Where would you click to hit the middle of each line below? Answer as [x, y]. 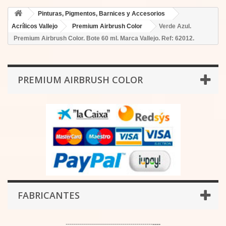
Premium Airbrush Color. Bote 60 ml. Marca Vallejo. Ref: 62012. [104, 38]
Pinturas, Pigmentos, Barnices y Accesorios [101, 14]
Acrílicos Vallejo [35, 26]
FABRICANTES [49, 195]
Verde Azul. [175, 26]
